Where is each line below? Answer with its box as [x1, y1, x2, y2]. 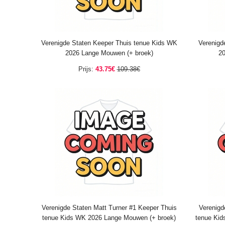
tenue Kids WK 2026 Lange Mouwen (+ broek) [42, 214, 176, 221]
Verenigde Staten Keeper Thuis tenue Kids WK [41, 39, 177, 47]
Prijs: [78, 65, 93, 73]
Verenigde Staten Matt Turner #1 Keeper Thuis [41, 204, 177, 211]
